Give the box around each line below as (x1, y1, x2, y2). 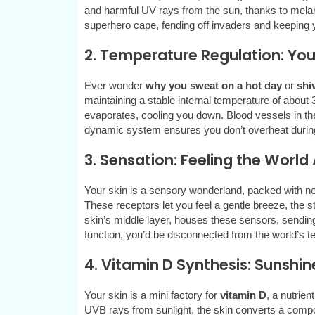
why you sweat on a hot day (145, 79, 282, 92)
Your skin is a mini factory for (84, 289, 220, 302)
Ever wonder (84, 79, 146, 92)
